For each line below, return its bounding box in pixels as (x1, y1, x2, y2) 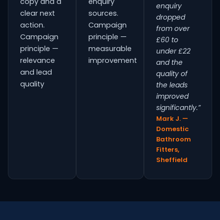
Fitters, (156, 145, 180, 154)
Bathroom (156, 135, 192, 144)
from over (156, 24, 190, 33)
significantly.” (156, 103, 201, 112)
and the (156, 57, 183, 67)
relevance (20, 55, 55, 65)
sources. (88, 8, 118, 18)
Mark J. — (156, 114, 189, 123)
